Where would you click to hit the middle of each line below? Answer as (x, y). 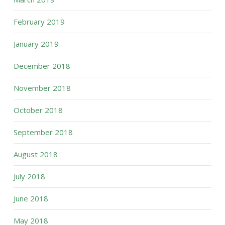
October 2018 (38, 110)
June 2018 (31, 198)
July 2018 (29, 176)
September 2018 (43, 132)
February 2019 (39, 22)
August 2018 (35, 154)
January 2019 (36, 44)
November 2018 (42, 88)
